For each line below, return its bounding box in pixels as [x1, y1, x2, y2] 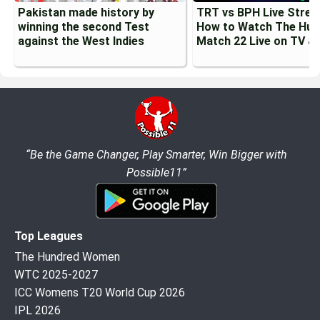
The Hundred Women [14, 250, 120, 264]
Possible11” [126, 166, 186, 180]
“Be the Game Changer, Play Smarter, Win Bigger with [26, 148, 287, 162]
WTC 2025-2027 [14, 268, 98, 282]
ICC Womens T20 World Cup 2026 [14, 286, 185, 300]
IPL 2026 [14, 304, 61, 318]
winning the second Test [18, 20, 149, 34]
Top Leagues [14, 229, 83, 244]
